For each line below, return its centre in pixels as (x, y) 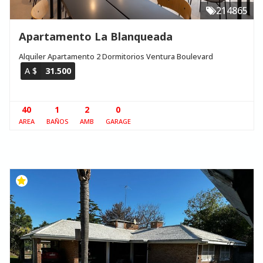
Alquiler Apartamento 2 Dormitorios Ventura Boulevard (116, 57)
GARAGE (118, 122)
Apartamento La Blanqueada (95, 36)
